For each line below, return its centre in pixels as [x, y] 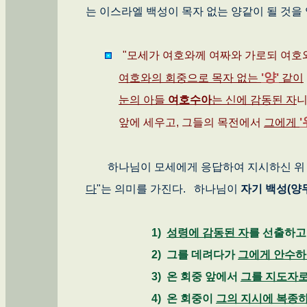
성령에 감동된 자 [208, 232]
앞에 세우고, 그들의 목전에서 [175, 122]
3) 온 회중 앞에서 [163, 276]
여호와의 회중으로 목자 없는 [190, 77]
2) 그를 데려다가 [162, 254]
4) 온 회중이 [151, 298]
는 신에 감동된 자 [254, 99]
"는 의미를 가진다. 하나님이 [169, 188]
